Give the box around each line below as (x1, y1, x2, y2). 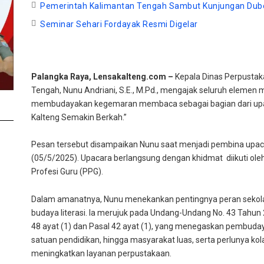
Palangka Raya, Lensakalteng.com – (31, 71, 176, 81)
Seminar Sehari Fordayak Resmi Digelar (40, 19, 198, 29)
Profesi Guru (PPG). (31, 167, 104, 177)
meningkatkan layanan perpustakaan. (31, 249, 172, 259)
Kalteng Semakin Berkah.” (31, 112, 127, 122)
